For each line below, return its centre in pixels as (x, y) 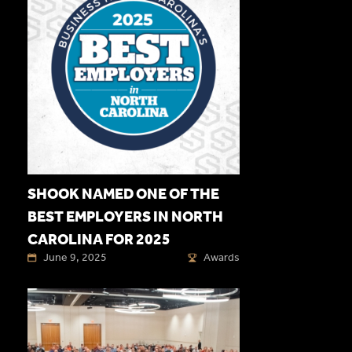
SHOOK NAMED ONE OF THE (123, 194)
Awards (222, 258)
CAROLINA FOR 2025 (99, 240)
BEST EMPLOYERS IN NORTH (125, 217)
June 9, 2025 (75, 258)
